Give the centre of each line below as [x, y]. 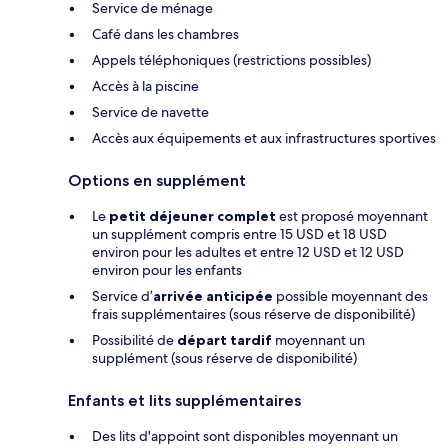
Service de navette [150, 112]
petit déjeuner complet [192, 216]
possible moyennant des [350, 296]
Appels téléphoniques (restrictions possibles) [231, 60]
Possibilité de [134, 340]
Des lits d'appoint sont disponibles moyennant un [245, 436]
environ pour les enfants [167, 270]
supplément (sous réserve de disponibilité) [224, 358]
